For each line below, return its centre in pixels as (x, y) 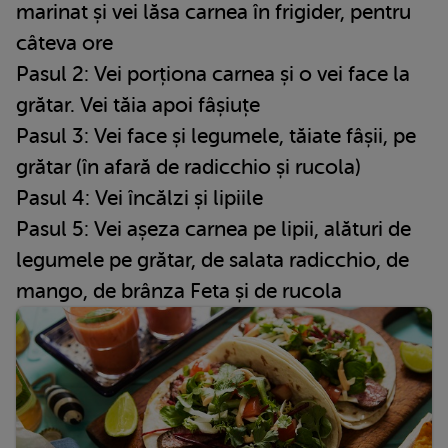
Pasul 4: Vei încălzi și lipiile (139, 197)
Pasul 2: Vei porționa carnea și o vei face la (213, 73)
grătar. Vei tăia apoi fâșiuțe (138, 104)
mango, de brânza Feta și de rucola (179, 290)
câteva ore (64, 42)
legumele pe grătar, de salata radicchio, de (212, 259)
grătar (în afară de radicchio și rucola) (188, 166)
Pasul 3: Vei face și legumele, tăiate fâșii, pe (216, 135)
